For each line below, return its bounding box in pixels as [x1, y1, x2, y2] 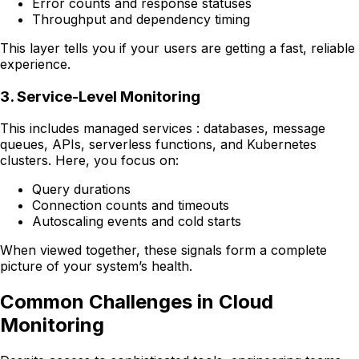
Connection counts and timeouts [32, 197, 229, 214]
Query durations [32, 181, 131, 198]
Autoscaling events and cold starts [32, 213, 241, 230]
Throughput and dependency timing [32, 10, 250, 27]
